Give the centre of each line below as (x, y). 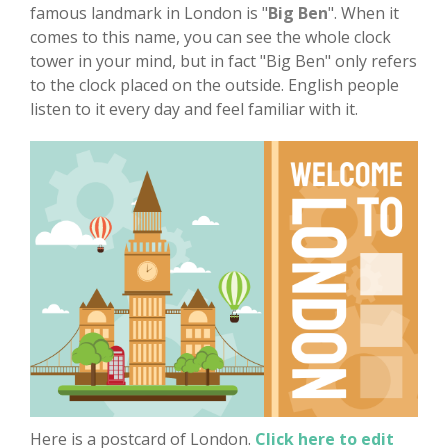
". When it (363, 13)
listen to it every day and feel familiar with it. (194, 109)
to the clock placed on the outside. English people (214, 85)
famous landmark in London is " (149, 13)
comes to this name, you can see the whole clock (210, 37)
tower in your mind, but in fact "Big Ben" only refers (223, 61)
